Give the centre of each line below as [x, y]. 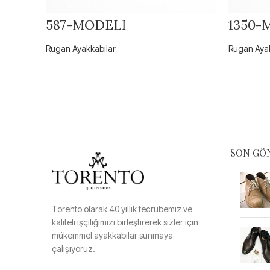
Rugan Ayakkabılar [81, 48]
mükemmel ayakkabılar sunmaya [112, 235]
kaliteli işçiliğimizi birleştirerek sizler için [125, 222]
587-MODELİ [86, 24]
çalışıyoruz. [74, 248]
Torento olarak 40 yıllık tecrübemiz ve [122, 209]
